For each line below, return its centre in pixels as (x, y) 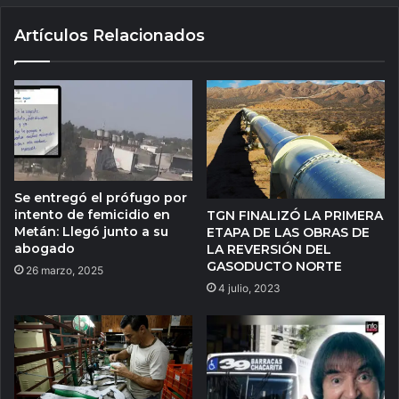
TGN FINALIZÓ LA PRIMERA (295, 216)
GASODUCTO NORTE (274, 267)
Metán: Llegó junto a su (91, 231)
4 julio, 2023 (249, 289)
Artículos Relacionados (110, 35)
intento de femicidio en (92, 214)
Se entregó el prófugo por (101, 197)
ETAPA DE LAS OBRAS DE (288, 233)
